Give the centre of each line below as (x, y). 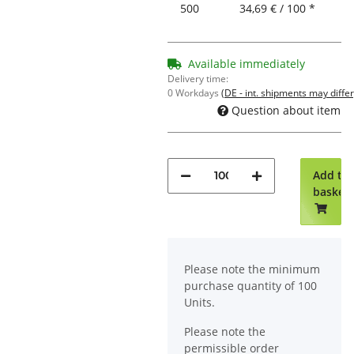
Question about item (286, 110)
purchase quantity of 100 (250, 285)
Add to (331, 175)
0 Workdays (194, 93)
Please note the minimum (252, 269)
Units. (200, 302)
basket (331, 191)
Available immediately (247, 64)
